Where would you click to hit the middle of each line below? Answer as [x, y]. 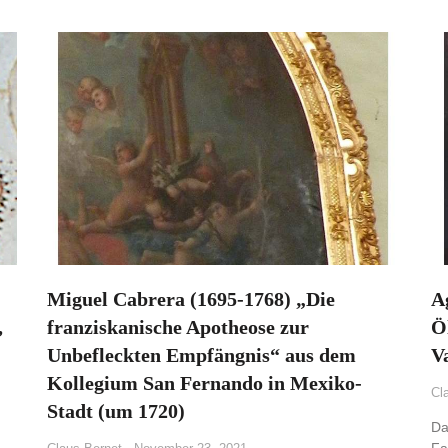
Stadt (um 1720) [116, 411]
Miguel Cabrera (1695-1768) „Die [191, 299]
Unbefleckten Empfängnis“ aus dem [202, 355]
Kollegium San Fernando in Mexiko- [205, 383]
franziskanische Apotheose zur [178, 327]
